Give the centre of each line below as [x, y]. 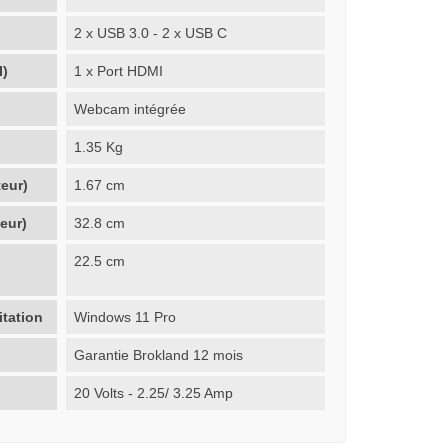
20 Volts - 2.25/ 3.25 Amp [154, 392]
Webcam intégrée [130, 108]
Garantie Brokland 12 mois [159, 354]
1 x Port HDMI [119, 70]
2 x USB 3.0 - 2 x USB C [151, 32]
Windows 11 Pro [125, 316]
